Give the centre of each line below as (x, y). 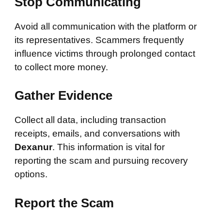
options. (31, 174)
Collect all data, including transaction (90, 120)
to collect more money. (61, 67)
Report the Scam (64, 203)
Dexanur (33, 147)
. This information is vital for (108, 147)
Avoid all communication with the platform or (106, 26)
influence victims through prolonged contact (105, 53)
